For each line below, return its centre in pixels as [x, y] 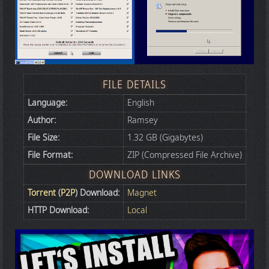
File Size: [43, 138]
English [141, 103]
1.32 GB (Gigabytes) [165, 138]
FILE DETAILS [134, 85]
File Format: [50, 156]
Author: [41, 121]
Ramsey [142, 121]
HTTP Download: [58, 211]
